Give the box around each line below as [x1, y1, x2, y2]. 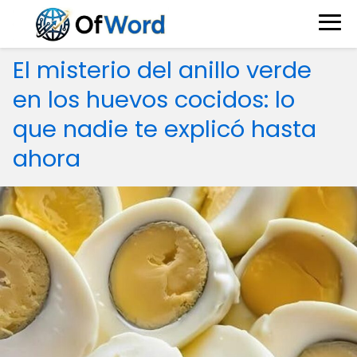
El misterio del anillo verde [13, 54, 312, 86]
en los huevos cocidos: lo [13, 84, 295, 116]
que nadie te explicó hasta [13, 113, 316, 145]
